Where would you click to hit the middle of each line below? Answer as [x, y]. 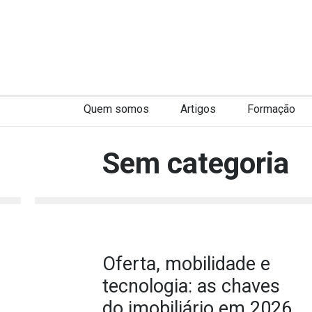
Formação [271, 109]
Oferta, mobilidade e [186, 264]
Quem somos [116, 109]
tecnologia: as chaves [191, 286]
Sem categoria [196, 163]
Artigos [198, 109]
